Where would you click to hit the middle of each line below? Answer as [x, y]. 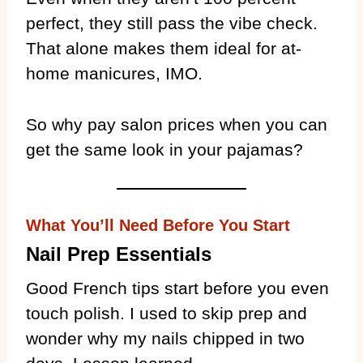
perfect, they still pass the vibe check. [172, 23]
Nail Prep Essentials [119, 254]
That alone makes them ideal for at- [164, 48]
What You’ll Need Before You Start [158, 225]
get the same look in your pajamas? [164, 149]
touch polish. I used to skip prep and [167, 313]
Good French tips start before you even [177, 288]
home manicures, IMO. [114, 73]
